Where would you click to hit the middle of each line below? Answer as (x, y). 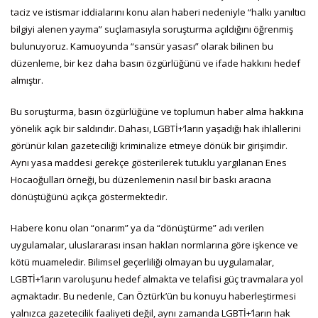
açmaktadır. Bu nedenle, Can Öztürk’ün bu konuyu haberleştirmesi (153, 296)
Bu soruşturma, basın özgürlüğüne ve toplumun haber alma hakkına (157, 111)
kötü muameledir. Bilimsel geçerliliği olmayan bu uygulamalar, (142, 262)
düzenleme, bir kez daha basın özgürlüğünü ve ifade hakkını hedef (155, 63)
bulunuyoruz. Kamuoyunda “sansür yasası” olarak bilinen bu (142, 46)
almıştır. (27, 80)
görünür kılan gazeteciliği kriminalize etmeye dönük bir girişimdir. (149, 145)
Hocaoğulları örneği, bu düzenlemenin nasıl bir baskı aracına (141, 179)
